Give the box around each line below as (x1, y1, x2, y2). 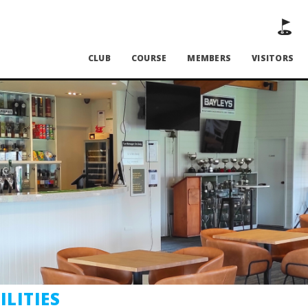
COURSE (131, 52, 167, 64)
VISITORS (252, 52, 294, 64)
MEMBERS (187, 52, 231, 64)
